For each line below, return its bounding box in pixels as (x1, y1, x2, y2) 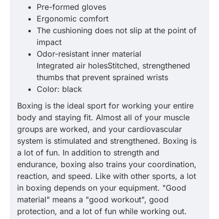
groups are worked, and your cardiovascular (17, 124, 182, 134)
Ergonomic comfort (37, 14, 109, 23)
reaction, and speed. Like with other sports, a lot (17, 171, 196, 181)
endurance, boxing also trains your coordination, (17, 159, 197, 169)
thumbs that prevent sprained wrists (37, 72, 168, 82)
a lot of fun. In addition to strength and (17, 148, 159, 157)
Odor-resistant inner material (37, 49, 141, 59)
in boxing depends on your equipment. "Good (17, 183, 186, 193)
